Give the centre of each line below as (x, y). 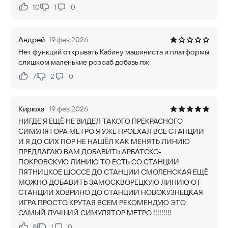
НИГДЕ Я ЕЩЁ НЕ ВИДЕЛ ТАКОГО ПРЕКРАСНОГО (101, 121)
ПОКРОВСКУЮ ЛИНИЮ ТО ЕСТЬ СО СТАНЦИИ (99, 162)
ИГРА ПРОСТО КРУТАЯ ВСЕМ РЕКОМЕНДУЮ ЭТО (102, 203)
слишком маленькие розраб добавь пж (84, 62)
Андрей (32, 40)
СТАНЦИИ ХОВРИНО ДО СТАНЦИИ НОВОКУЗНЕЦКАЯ (111, 192)
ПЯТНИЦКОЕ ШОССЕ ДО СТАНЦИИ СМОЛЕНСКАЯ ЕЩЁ (113, 172)
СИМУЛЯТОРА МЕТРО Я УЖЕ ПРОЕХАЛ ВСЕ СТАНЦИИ (111, 131)
